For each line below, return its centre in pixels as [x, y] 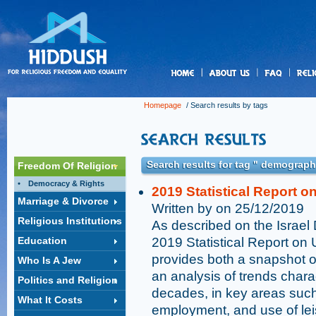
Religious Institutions [70, 221]
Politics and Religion [68, 280]
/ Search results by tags [226, 105]
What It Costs [50, 300]
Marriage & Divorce [63, 201]
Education [42, 241]
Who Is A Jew [49, 260]
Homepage [163, 105]
